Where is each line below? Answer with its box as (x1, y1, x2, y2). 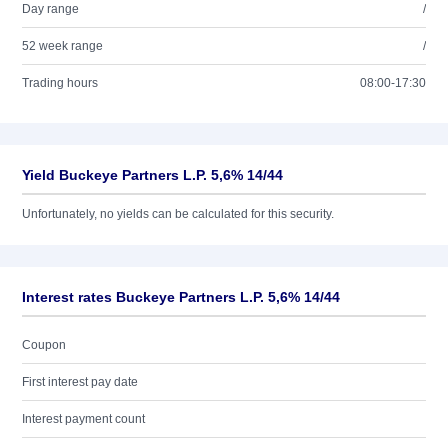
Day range (22, 2, 79, 16)
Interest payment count (22, 412, 145, 426)
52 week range (22, 39, 103, 53)
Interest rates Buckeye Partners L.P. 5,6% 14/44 (22, 289, 340, 305)
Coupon (22, 338, 66, 352)
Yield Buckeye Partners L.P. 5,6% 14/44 (22, 167, 283, 183)
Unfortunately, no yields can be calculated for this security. (22, 207, 334, 221)
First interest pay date (22, 375, 138, 389)
